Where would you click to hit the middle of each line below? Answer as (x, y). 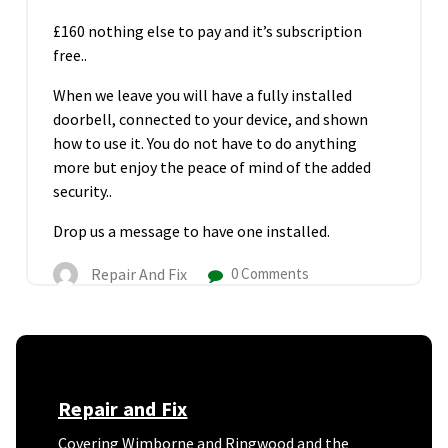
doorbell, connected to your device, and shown (210, 119)
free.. (70, 55)
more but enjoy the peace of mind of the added (212, 167)
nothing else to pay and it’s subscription (225, 31)
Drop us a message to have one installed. (191, 231)
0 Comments (268, 274)
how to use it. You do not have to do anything (205, 143)
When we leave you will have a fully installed (202, 95)
